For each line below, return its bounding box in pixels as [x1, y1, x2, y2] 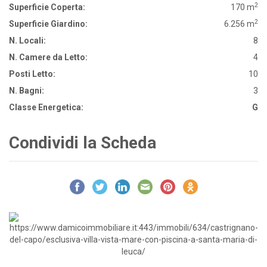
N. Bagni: [9, 86, 44, 96]
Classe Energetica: [9, 103, 83, 113]
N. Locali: [9, 36, 46, 46]
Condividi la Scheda [9, 133, 156, 153]
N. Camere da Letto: [9, 52, 88, 63]
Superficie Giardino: [9, 19, 88, 29]
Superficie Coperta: [9, 2, 85, 13]
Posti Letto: [9, 69, 55, 79]
